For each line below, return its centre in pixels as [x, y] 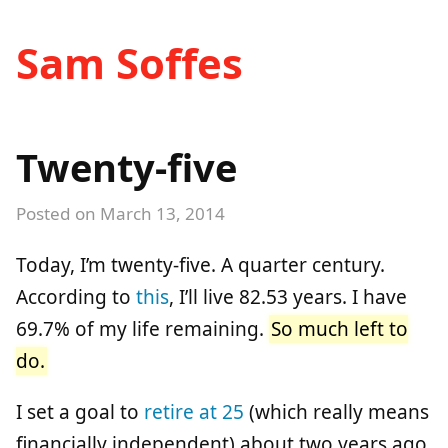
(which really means [336, 411]
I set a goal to [80, 411]
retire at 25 [194, 411]
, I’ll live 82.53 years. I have [288, 296]
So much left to [339, 328]
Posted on [58, 213]
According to [76, 296]
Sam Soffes [129, 62]
